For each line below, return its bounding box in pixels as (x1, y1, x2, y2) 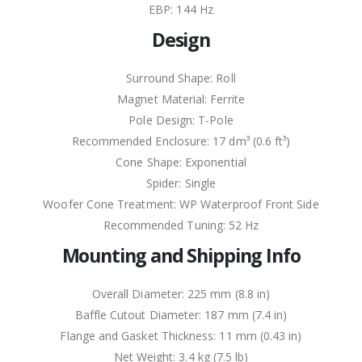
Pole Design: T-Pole (128, 112, 234, 128)
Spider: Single (146, 175, 216, 192)
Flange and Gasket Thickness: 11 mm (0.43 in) (60, 328, 302, 344)
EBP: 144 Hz (149, 2, 213, 18)
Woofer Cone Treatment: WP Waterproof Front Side (43, 196, 319, 213)
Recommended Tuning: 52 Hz (103, 217, 259, 234)
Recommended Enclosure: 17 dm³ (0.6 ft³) (71, 133, 291, 149)
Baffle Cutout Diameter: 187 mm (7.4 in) (74, 307, 288, 323)
